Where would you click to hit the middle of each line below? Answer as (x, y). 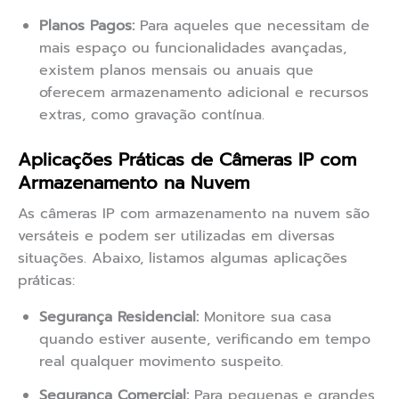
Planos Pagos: (87, 26)
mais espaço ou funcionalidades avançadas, (193, 49)
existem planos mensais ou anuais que (176, 71)
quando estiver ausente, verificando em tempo (205, 340)
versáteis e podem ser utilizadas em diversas (176, 236)
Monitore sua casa (265, 318)
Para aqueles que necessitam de (252, 26)
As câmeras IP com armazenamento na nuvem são (194, 214)
